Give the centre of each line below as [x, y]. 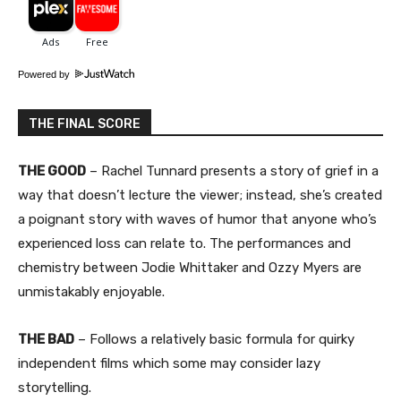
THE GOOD [52, 171]
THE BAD [46, 339]
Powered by [45, 74]
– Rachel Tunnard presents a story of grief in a [232, 171]
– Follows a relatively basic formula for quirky [214, 339]
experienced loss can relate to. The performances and [184, 243]
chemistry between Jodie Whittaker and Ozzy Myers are [190, 267]
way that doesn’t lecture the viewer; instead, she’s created [200, 195]
